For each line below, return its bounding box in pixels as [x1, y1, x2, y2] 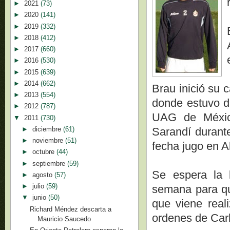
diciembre [32, 125, 63, 133]
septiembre [32, 159, 67, 167]
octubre [32, 148, 56, 156]
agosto [32, 170, 54, 179]
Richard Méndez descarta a [30, 205, 112, 213]
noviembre [32, 137, 65, 144]
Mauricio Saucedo [37, 215, 91, 223]
